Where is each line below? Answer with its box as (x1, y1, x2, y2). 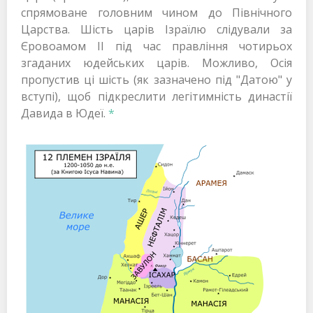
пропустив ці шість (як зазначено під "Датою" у (21, 71, 292, 87)
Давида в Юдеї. (21, 105, 108, 121)
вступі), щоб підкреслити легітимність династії (21, 88, 292, 104)
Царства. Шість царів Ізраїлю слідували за (21, 21, 292, 37)
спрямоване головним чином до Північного (21, 4, 292, 20)
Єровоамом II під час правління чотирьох (21, 38, 292, 54)
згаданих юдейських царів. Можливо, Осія (21, 54, 292, 71)
